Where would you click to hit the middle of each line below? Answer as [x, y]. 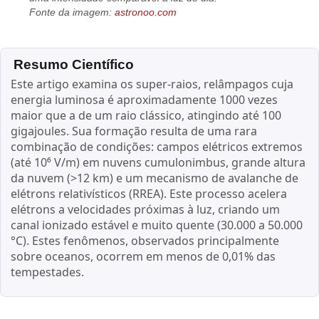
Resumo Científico [73, 65]
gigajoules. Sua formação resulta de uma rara [134, 131]
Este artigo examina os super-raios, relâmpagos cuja [152, 84]
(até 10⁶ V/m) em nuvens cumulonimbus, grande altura [158, 163]
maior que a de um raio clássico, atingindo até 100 [146, 116]
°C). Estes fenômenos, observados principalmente [145, 241]
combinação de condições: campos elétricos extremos [157, 147]
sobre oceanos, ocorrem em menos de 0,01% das [143, 257]
